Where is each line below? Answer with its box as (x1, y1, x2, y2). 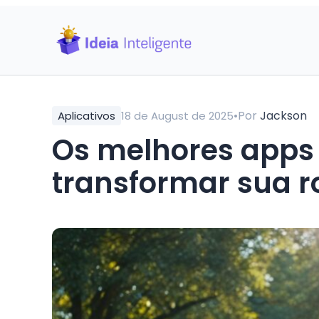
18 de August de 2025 (121, 108, 234, 123)
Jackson (260, 107, 307, 124)
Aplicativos (58, 108, 115, 123)
